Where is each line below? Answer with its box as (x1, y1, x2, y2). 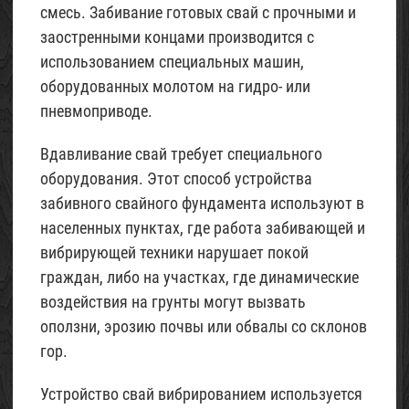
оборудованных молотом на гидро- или (40, 76, 310, 96)
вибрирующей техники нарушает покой (40, 242, 309, 262)
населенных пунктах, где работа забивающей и (40, 217, 365, 237)
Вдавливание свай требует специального (40, 143, 322, 163)
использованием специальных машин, (40, 51, 304, 71)
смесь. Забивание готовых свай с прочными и (40, 2, 356, 22)
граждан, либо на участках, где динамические (40, 267, 359, 287)
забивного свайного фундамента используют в (40, 193, 364, 213)
